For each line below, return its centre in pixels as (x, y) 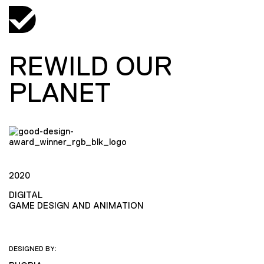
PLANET (60, 93)
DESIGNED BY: (33, 248)
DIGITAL (26, 194)
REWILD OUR (90, 66)
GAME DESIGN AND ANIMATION (76, 205)
